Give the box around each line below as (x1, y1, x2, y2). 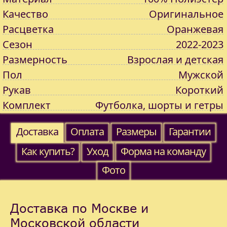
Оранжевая (167, 22, 223, 36)
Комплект (3, 98, 51, 112)
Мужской (178, 68, 223, 82)
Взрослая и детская (127, 53, 223, 66)
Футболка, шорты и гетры (95, 98, 223, 112)
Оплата (70, 125, 104, 138)
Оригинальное (149, 7, 223, 21)
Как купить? (21, 144, 74, 158)
